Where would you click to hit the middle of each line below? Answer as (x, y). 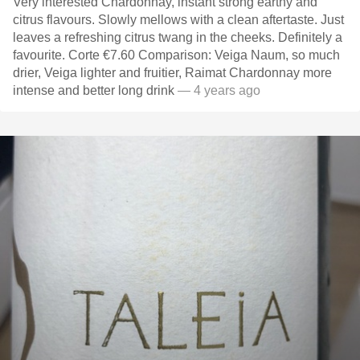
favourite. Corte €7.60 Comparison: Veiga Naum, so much (76, 55)
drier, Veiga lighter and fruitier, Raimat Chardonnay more (172, 73)
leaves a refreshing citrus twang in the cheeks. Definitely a (178, 37)
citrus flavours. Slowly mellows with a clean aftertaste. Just (178, 20)
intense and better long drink (94, 90)
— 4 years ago (217, 90)
